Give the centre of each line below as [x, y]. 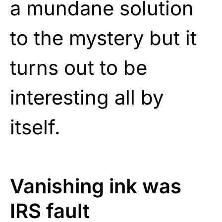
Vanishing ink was [96, 186]
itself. [35, 127]
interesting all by [87, 97]
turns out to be [79, 67]
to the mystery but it [103, 38]
